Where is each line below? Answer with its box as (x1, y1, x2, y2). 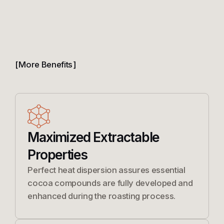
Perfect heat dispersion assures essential (27, 164, 185, 175)
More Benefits (18, 59, 73, 69)
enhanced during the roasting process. (27, 190, 176, 201)
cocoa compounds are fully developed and (27, 177, 193, 188)
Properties (27, 146, 87, 162)
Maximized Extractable (27, 129, 159, 145)
